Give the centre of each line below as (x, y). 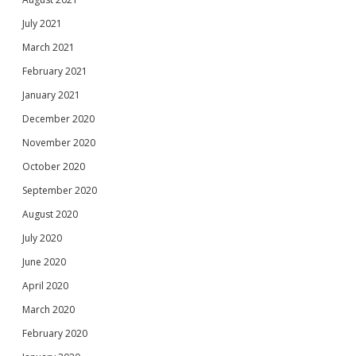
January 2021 (51, 95)
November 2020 (59, 143)
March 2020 (48, 310)
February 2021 (55, 71)
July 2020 (42, 238)
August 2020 (50, 214)
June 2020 (44, 262)
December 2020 (58, 119)
